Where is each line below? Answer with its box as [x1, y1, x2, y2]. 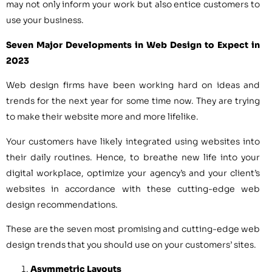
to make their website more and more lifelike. [6, 111, 199, 123]
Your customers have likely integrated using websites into [6, 135, 260, 147]
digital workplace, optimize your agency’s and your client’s [6, 167, 260, 178]
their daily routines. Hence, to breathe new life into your [6, 151, 260, 163]
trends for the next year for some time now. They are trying [6, 95, 260, 107]
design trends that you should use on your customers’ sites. [6, 239, 256, 251]
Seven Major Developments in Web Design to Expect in [6, 39, 260, 50]
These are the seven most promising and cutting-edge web [6, 223, 260, 235]
